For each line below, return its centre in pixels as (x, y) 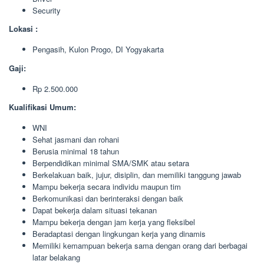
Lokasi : (23, 29)
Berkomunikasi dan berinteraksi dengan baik (108, 198)
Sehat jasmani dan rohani (76, 139)
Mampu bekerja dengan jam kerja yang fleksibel (114, 222)
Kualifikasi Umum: (42, 107)
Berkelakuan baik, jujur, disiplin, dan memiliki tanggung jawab (137, 175)
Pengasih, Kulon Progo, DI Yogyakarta (98, 49)
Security (47, 10)
